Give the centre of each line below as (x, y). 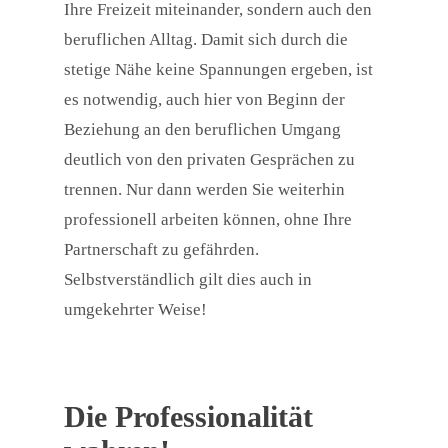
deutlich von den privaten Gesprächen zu (209, 160)
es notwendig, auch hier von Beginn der (204, 100)
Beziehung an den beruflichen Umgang (202, 130)
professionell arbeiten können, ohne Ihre (208, 220)
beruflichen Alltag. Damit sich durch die (206, 40)
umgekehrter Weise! (135, 310)
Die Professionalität (188, 417)
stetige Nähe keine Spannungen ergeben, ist (218, 70)
